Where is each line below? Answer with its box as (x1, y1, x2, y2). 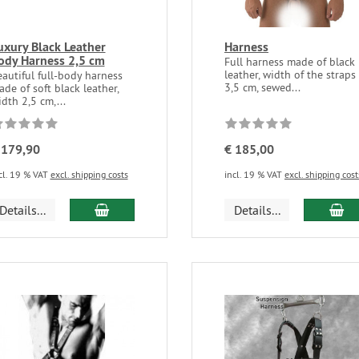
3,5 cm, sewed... (224, 80, 301, 95)
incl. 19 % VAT (224, 168, 284, 181)
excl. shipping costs (50, 168, 128, 181)
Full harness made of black (224, 54, 355, 70)
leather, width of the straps (224, 67, 356, 83)
